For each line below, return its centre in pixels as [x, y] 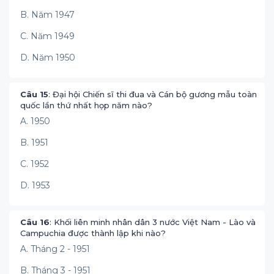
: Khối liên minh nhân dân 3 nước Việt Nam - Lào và [153, 222]
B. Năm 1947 [47, 15]
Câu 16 [35, 222]
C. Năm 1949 [47, 36]
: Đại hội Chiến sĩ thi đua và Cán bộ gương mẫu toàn [153, 94]
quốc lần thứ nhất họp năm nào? [86, 105]
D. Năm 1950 [48, 57]
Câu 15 [34, 94]
